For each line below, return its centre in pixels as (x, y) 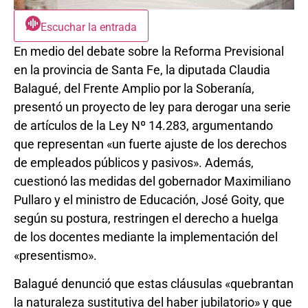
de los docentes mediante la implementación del (146, 236)
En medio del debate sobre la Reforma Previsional (149, 51)
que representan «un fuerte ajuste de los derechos (150, 144)
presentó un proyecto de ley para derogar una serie (152, 107)
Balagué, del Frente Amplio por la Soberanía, (134, 88)
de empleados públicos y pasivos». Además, (134, 162)
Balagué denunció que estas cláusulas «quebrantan (154, 284)
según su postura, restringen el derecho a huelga (146, 218)
